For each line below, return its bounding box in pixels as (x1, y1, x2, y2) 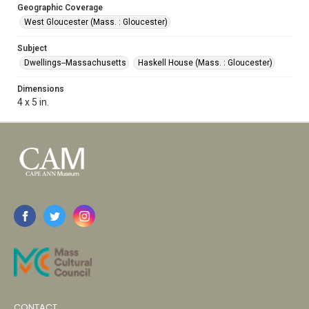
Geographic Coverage (17, 3, 103, 12)
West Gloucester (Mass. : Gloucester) (24, 17, 168, 27)
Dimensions (17, 84, 64, 94)
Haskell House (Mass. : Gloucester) (138, 58, 272, 68)
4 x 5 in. (17, 97, 49, 108)
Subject (17, 43, 47, 53)
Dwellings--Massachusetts (24, 58, 126, 68)
